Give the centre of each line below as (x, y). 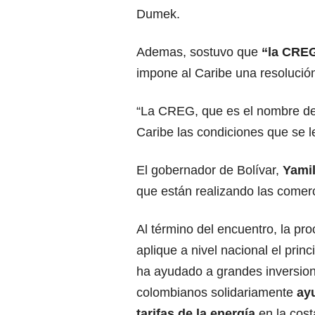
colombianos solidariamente (215, 293)
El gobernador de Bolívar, (210, 171)
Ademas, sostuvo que (199, 52)
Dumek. (158, 14)
